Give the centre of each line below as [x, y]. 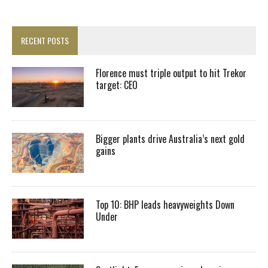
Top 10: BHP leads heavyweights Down [165, 204]
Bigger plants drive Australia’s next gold [170, 138]
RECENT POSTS [45, 40]
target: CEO [117, 85]
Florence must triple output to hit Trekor [171, 73]
